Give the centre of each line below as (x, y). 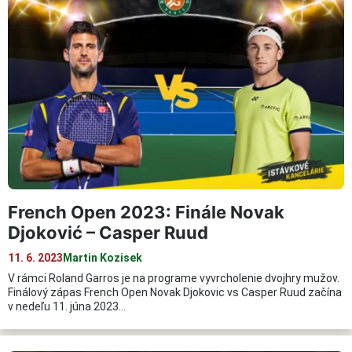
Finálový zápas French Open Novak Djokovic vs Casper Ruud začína (175, 293)
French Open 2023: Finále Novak (146, 213)
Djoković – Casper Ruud (108, 233)
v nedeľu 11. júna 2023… (67, 307)
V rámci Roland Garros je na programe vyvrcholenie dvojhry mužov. (174, 279)
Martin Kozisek (103, 258)
